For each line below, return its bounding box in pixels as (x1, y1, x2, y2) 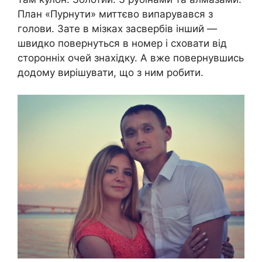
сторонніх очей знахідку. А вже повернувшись (18, 51, 244, 64)
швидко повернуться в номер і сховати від (18, 37, 227, 49)
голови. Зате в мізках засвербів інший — (18, 22, 217, 35)
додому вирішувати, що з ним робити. (18, 66, 204, 78)
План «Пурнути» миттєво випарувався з (18, 8, 213, 20)
